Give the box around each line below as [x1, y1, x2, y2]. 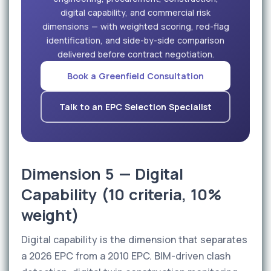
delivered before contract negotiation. [57, 48, 214, 60]
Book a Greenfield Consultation [67, 70, 204, 82]
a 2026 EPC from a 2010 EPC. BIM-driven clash [21, 249, 230, 263]
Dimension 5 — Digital [21, 163, 183, 184]
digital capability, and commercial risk [60, 7, 211, 18]
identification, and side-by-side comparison [47, 34, 224, 46]
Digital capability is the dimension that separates [21, 233, 247, 246]
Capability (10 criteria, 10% [21, 184, 221, 205]
